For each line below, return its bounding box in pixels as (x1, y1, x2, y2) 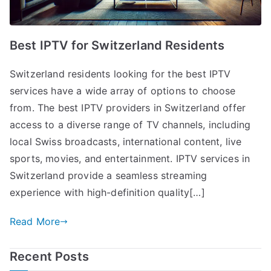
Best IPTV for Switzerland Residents (10, 38, 225, 53)
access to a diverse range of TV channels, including (10, 119, 251, 131)
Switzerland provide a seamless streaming (10, 169, 207, 182)
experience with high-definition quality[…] (10, 186, 205, 199)
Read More (10, 215, 60, 228)
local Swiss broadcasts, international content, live (10, 135, 242, 148)
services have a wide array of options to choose (10, 85, 236, 97)
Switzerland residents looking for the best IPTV (10, 68, 231, 80)
